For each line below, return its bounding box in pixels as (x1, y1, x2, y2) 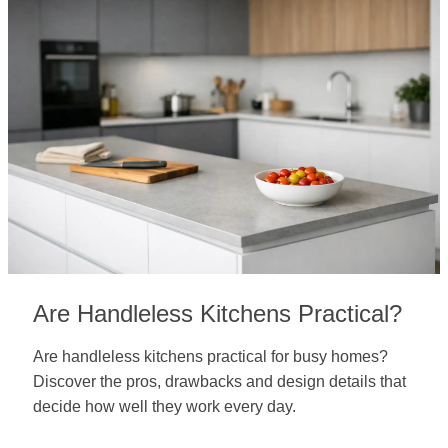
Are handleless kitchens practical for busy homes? (33, 348, 388, 365)
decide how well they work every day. (33, 398, 296, 415)
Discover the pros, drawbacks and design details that (33, 373, 406, 390)
